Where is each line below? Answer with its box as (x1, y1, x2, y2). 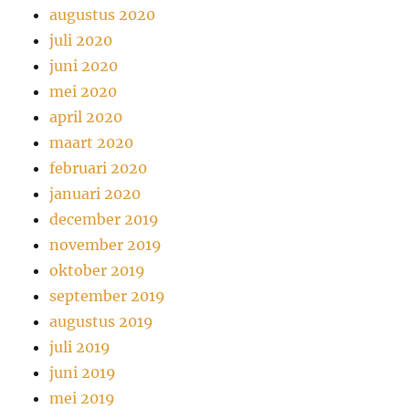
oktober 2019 (49, 260, 146, 279)
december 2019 (49, 209, 160, 228)
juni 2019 (49, 362, 117, 382)
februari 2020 (49, 158, 148, 177)
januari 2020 (49, 184, 142, 203)
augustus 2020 (49, 5, 156, 24)
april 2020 (49, 107, 123, 126)
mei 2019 (49, 388, 116, 407)
